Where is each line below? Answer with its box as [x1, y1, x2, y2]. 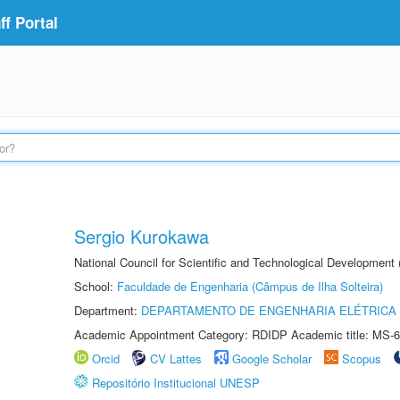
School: [74, 278, 117, 295]
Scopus [342, 350, 381, 367]
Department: [74, 302, 141, 319]
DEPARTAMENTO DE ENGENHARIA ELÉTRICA [141, 302, 396, 319]
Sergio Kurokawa [74, 223, 209, 249]
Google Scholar [232, 350, 312, 367]
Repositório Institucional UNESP [92, 374, 260, 391]
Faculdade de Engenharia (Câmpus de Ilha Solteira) [117, 278, 383, 295]
